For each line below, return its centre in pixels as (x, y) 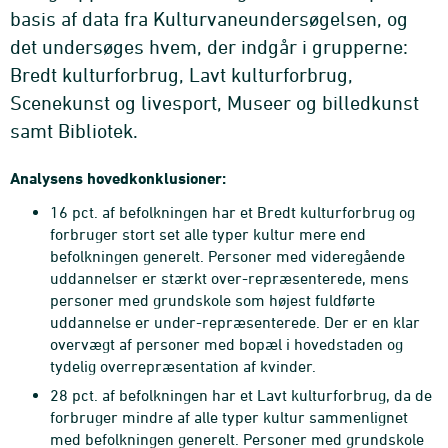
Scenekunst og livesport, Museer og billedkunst (214, 102)
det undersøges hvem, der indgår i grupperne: (209, 46)
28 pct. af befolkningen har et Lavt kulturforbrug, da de (241, 395)
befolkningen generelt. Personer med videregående (227, 256)
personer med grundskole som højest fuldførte (212, 300)
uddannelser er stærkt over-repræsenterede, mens (229, 278)
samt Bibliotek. (74, 130)
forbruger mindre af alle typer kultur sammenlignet (229, 417)
